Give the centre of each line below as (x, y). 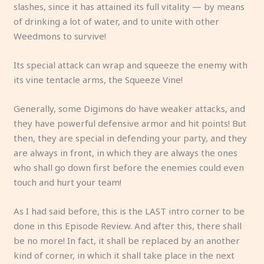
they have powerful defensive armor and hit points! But (130, 123)
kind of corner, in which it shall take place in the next (124, 255)
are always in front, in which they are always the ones (126, 152)
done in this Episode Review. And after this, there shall (128, 225)
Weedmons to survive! (60, 36)
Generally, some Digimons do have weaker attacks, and (130, 108)
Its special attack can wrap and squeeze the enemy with (131, 65)
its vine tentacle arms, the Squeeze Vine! (98, 79)
